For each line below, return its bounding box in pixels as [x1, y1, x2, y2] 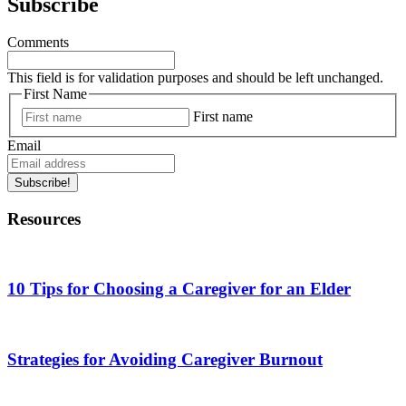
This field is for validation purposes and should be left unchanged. [7, 70, 383, 86]
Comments [7, 34, 69, 51]
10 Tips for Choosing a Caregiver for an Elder [7, 279, 351, 299]
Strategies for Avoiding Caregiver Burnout [7, 349, 323, 369]
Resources [7, 208, 81, 228]
